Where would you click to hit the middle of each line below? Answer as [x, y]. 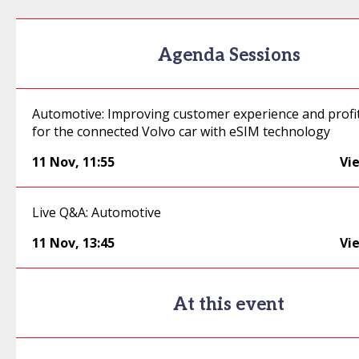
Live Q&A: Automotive [97, 212]
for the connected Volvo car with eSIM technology [181, 131]
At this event [229, 305]
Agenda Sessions [229, 55]
